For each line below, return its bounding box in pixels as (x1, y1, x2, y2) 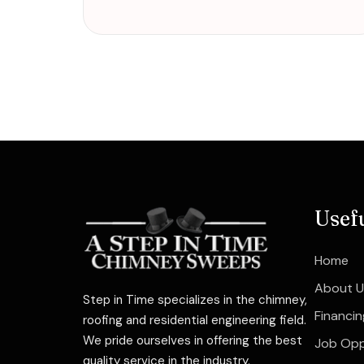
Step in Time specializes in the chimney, (83, 291, 307, 308)
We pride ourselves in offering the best (83, 331, 302, 349)
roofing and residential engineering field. (83, 311, 306, 328)
